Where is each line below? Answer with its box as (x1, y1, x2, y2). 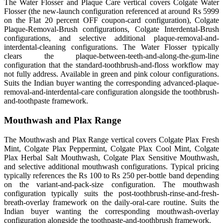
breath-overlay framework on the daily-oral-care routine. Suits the (4, 198, 219, 207)
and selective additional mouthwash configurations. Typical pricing (4, 162, 219, 171)
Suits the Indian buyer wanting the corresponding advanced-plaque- (4, 79, 219, 88)
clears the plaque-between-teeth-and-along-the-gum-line (4, 52, 219, 61)
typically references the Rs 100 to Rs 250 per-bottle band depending (4, 171, 219, 180)
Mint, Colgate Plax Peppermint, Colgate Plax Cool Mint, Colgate (4, 144, 219, 153)
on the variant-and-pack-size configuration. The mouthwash (4, 180, 219, 189)
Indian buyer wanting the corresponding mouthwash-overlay (4, 207, 219, 216)
